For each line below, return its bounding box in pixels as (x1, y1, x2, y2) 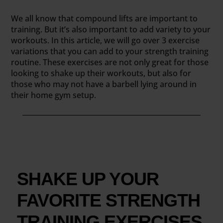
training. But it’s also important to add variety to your (11, 23, 211, 35)
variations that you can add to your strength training (11, 45, 209, 57)
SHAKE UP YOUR (16, 169, 159, 190)
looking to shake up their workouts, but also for (11, 67, 192, 79)
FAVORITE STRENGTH (16, 190, 200, 211)
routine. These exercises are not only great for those (11, 56, 209, 68)
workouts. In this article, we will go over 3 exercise (11, 34, 200, 46)
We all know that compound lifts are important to (11, 12, 198, 24)
